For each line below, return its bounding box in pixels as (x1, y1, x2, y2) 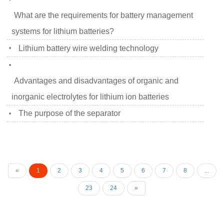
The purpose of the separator (18, 109, 121, 118)
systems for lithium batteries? (11, 26, 114, 35)
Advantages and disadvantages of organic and (14, 76, 179, 85)
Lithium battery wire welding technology (18, 43, 159, 52)
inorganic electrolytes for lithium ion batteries (11, 92, 169, 101)
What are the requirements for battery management (14, 10, 193, 19)
